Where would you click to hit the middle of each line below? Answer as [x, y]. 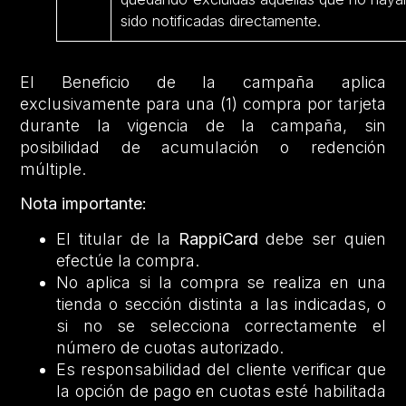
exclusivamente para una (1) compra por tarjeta [203, 103]
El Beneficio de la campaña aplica [203, 82]
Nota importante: [84, 204]
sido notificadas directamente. [221, 20]
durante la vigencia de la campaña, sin [203, 125]
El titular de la [114, 238]
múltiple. [53, 169]
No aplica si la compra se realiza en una [221, 282]
